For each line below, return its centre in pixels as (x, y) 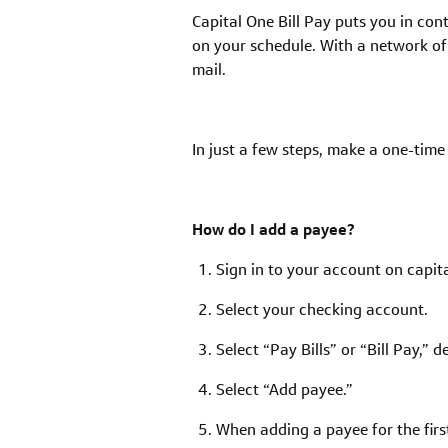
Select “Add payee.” (284, 390)
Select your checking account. (322, 310)
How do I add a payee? (273, 230)
